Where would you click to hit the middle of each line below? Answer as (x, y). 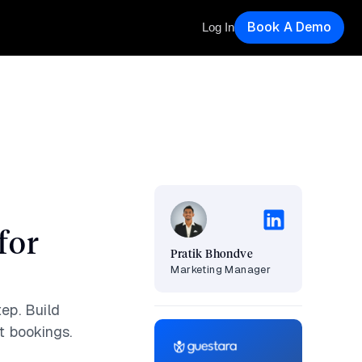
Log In (219, 27)
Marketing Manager (221, 269)
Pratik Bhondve (212, 254)
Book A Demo (289, 27)
